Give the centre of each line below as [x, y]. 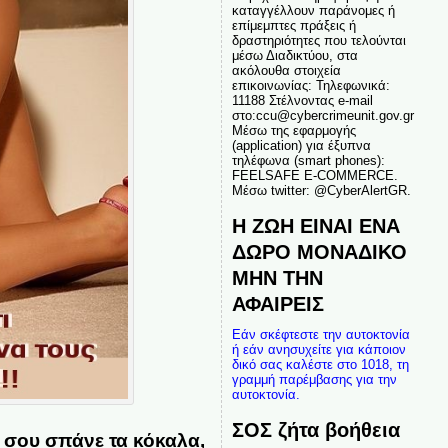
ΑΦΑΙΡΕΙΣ [277, 303]
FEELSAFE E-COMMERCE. [314, 175]
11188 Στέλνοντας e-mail [302, 100]
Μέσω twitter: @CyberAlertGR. [321, 190]
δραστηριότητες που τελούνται [318, 40]
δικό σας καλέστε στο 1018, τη [320, 364]
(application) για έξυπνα [301, 145]
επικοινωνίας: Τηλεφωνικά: [310, 85]
